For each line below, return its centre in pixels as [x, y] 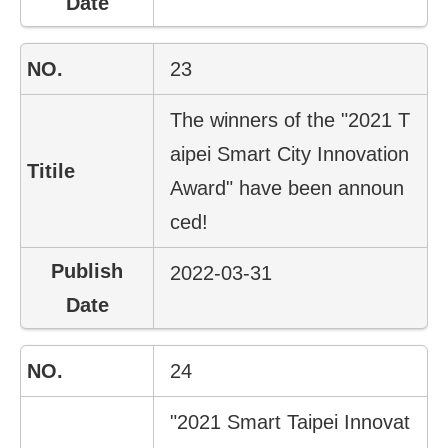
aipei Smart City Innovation [290, 153]
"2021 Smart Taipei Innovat [290, 421]
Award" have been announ [287, 187]
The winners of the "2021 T [290, 119]
